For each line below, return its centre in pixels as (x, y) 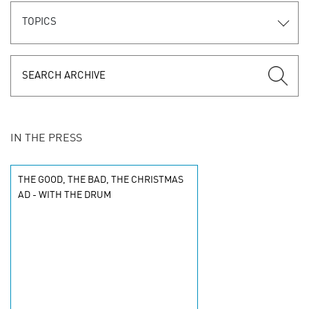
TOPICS (39, 22)
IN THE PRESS (46, 139)
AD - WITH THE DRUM (64, 195)
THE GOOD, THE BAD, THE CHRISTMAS (101, 180)
